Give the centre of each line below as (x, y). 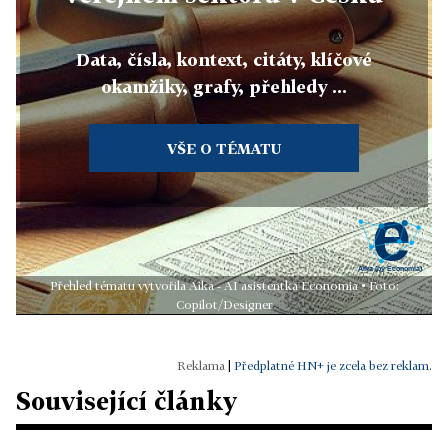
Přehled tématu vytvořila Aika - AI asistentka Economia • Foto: (224, 285)
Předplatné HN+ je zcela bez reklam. (333, 365)
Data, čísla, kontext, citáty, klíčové (224, 59)
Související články (126, 400)
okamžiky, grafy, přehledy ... (224, 86)
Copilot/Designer (224, 304)
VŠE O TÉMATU (223, 148)
